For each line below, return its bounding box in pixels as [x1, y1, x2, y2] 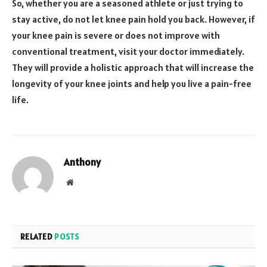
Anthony [64, 156, 101, 169]
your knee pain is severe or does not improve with [12, 29, 220, 42]
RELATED [20, 231, 55, 243]
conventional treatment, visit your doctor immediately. [12, 45, 244, 58]
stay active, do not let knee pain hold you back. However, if [12, 13, 255, 26]
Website [73, 178, 100, 187]
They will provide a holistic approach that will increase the [12, 61, 254, 74]
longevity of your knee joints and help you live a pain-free [12, 77, 252, 90]
